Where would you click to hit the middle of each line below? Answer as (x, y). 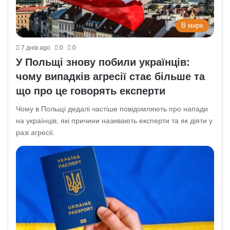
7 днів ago (36, 48)
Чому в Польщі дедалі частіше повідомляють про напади (112, 109)
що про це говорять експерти (91, 91)
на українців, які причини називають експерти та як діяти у (114, 121)
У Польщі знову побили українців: (103, 62)
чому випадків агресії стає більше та (111, 77)
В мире (192, 26)
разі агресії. (36, 133)
